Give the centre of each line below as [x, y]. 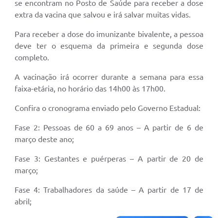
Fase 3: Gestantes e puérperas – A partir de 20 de [109, 159]
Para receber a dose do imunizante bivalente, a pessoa [109, 34]
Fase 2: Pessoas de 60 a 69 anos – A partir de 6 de [109, 128]
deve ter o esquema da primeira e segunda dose [109, 46]
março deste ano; [44, 139]
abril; [23, 202]
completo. [32, 58]
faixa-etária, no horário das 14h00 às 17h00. [90, 89]
